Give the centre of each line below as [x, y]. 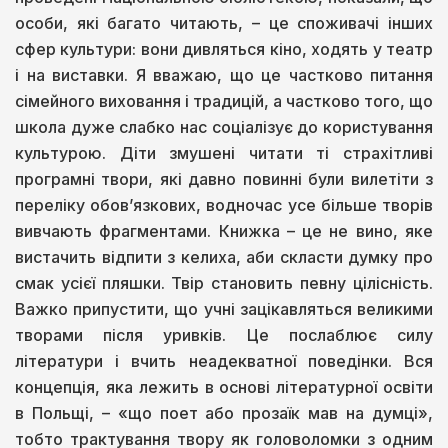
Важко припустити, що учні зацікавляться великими [224, 308]
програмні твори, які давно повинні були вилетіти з [224, 178]
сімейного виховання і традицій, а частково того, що [224, 100]
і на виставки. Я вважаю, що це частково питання [224, 74]
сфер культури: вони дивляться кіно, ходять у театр [224, 48]
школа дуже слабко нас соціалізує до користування [224, 126]
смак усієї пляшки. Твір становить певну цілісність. [224, 282]
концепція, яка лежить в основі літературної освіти [224, 386]
